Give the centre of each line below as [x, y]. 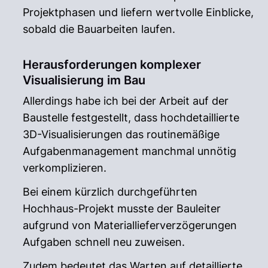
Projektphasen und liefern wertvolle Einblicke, [138, 12]
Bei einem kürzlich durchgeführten [110, 191]
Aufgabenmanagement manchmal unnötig [130, 151]
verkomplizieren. [65, 167]
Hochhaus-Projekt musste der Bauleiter [122, 208]
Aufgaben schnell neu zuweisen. [104, 242]
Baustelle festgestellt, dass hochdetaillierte [131, 117]
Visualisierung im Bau [84, 80]
